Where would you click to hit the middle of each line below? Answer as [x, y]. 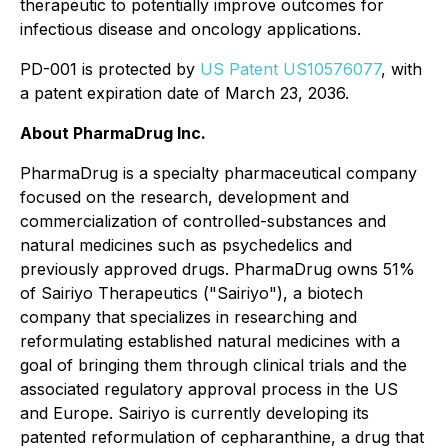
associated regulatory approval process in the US [209, 389]
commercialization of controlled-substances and [203, 221]
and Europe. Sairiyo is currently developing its [194, 413]
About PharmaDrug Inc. [113, 133]
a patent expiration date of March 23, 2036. [184, 93]
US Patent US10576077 [290, 69]
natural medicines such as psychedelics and [186, 245]
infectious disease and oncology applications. [190, 29]
